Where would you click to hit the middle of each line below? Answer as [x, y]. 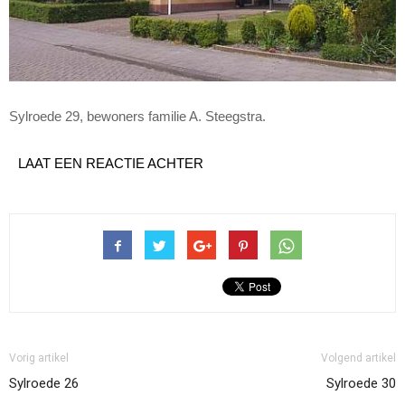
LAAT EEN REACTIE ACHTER [111, 164]
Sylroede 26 [44, 384]
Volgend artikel [358, 358]
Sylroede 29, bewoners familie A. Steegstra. [137, 117]
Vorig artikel [39, 358]
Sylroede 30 [361, 384]
